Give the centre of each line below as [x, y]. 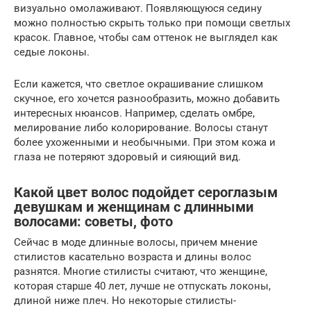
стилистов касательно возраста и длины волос [133, 257]
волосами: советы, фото [93, 221]
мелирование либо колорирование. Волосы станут [141, 128]
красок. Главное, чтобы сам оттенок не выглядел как [146, 38]
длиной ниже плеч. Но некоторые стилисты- [125, 301]
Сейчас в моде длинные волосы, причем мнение [136, 243]
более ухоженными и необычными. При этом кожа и [145, 143]
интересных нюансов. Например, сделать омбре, [134, 114]
